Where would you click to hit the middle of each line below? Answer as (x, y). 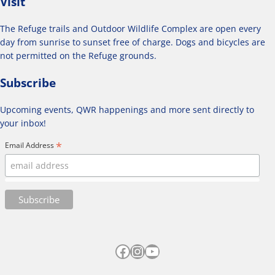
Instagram (164, 250)
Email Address (31, 145)
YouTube (174, 250)
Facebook (147, 250)
